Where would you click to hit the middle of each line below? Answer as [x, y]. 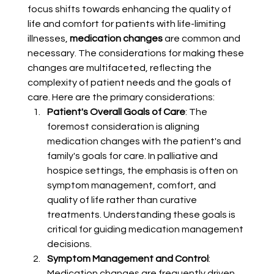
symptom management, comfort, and [132, 186]
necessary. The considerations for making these [136, 54]
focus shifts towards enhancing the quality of [130, 9]
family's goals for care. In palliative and [133, 156]
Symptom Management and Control [128, 259]
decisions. [69, 244]
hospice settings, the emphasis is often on [143, 171]
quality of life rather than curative [123, 200]
